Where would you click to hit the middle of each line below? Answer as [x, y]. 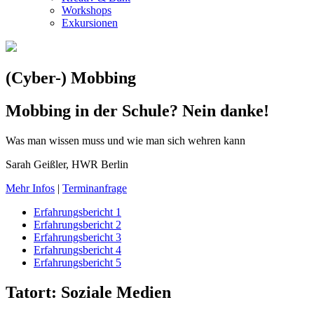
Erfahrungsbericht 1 [77, 212]
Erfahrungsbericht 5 [77, 262]
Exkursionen [90, 23]
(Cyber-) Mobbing [71, 77]
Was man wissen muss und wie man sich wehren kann [125, 140]
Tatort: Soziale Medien [88, 292]
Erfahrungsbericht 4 [77, 250]
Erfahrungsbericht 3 [77, 237]
